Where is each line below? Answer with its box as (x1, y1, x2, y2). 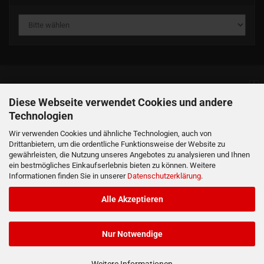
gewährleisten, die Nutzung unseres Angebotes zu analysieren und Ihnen (9, 150, 250, 159)
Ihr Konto (5, 153, 48, 166)
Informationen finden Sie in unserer (9, 171, 127, 180)
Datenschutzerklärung (127, 171, 201, 180)
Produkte (5, 115, 48, 127)
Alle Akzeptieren (101, 194, 163, 204)
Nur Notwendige (101, 229, 163, 239)
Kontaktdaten (5, 192, 69, 204)
